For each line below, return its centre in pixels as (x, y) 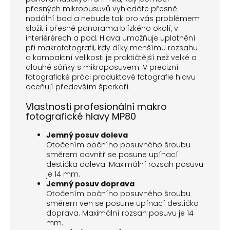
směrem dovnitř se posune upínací (112, 155)
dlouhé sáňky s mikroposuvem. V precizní (102, 68)
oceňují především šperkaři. (78, 87)
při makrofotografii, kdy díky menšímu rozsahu (112, 48)
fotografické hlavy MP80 (81, 117)
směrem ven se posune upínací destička (122, 204)
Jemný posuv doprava (90, 184)
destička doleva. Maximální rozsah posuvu (125, 165)
